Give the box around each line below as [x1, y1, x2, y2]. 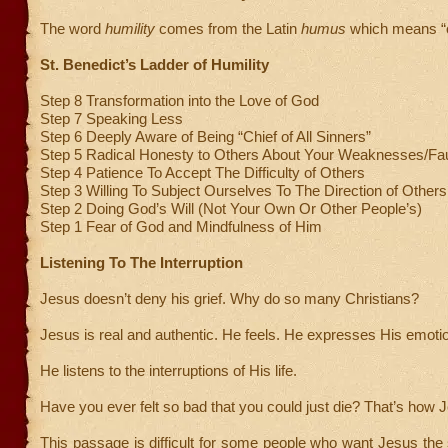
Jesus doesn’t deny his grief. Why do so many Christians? [40, 290, 419, 307]
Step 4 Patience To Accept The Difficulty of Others [40, 164, 365, 181]
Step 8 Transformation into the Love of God [40, 92, 319, 109]
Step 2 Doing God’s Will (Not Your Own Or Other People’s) [40, 200, 422, 217]
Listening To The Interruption [40, 254, 243, 271]
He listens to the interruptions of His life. [40, 362, 297, 379]
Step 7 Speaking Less [40, 110, 183, 127]
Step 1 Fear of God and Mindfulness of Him [40, 218, 322, 235]
